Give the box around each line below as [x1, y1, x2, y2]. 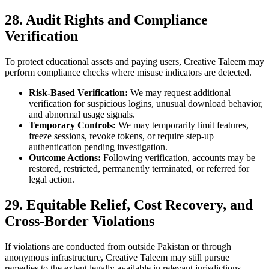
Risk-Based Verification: [29, 88, 128, 98]
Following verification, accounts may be [101, 153, 255, 163]
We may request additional [128, 88, 231, 98]
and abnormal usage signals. [29, 109, 135, 120]
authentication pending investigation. [29, 142, 168, 153]
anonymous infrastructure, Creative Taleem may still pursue [5, 252, 229, 263]
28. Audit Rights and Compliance [5, 12, 208, 28]
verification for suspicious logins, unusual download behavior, [29, 98, 263, 109]
